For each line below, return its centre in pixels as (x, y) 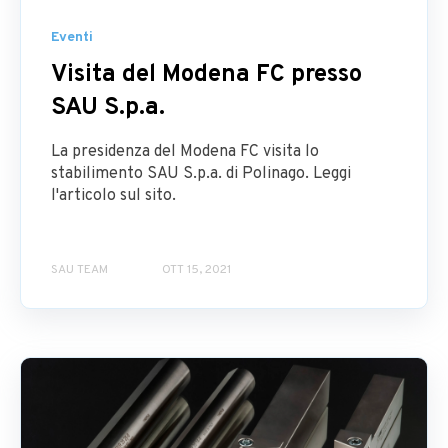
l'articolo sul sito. (113, 196)
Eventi (72, 38)
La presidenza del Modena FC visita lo (185, 152)
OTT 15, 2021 (196, 269)
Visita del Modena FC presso (206, 75)
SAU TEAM (79, 269)
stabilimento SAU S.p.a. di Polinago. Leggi (201, 174)
